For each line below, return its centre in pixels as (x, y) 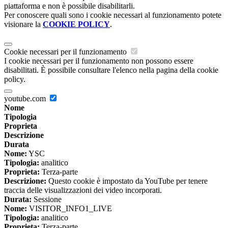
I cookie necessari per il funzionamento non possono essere (99, 61)
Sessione (47, 199)
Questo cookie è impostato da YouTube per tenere (127, 181)
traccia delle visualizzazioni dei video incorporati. (83, 190)
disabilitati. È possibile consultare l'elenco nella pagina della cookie (111, 70)
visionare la (23, 24)
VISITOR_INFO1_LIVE (69, 209)
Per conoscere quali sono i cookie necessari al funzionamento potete (113, 15)
